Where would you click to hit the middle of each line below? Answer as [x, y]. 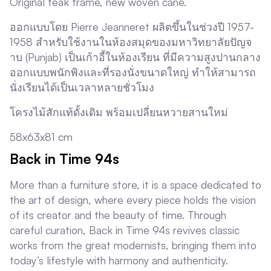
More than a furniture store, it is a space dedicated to [135, 185]
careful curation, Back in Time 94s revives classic [125, 230]
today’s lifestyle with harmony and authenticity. [119, 260]
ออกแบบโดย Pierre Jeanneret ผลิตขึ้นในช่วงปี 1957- [132, 27]
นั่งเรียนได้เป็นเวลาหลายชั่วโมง [82, 87]
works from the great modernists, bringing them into [133, 245]
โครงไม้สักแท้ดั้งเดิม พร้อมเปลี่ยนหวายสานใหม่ [119, 112]
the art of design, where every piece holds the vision [133, 200]
